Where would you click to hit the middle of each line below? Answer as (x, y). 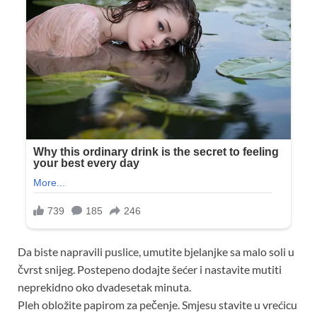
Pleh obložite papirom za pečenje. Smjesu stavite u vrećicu (157, 305)
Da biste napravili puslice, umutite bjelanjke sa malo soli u (156, 252)
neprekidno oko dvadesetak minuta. (104, 287)
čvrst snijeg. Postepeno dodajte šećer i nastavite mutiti (150, 270)
